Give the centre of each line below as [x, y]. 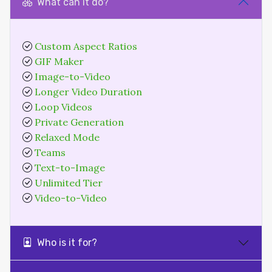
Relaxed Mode [67, 137]
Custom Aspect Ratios [86, 46]
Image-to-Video [73, 76]
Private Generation [79, 122]
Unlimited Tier [69, 183]
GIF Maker [59, 61]
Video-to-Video [71, 198]
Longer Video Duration [88, 92]
